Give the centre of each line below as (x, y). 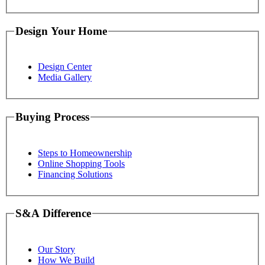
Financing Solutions (75, 174)
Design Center (65, 67)
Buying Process (52, 117)
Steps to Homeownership (85, 153)
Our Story (56, 249)
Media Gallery (65, 77)
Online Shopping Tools (81, 163)
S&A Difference (53, 214)
